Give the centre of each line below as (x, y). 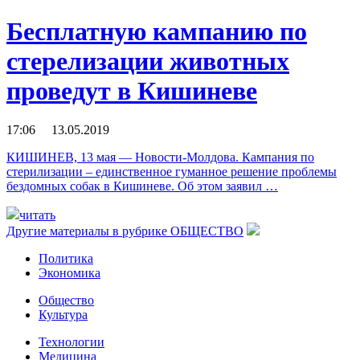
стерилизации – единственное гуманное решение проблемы (172, 172)
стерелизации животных (148, 61)
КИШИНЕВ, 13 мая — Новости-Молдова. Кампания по (160, 157)
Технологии (72, 342)
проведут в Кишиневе (132, 90)
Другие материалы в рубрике (88, 231)
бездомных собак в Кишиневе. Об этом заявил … (142, 186)
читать (37, 215)
